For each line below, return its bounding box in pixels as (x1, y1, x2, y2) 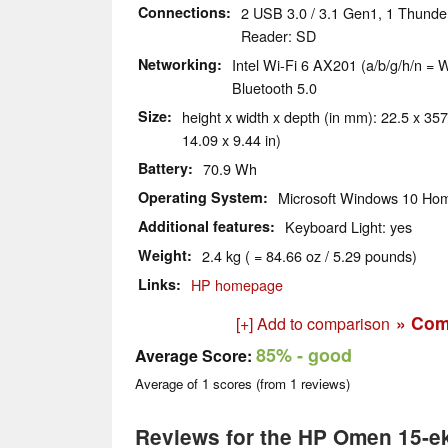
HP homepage (191, 274, 283, 296)
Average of (135, 374, 202, 394)
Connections (138, 2, 226, 23)
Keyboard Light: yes (285, 216, 412, 238)
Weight (138, 245, 187, 266)
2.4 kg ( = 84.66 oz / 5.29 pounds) (202, 245, 417, 267)
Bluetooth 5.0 (232, 77, 317, 99)
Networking (138, 54, 217, 75)
